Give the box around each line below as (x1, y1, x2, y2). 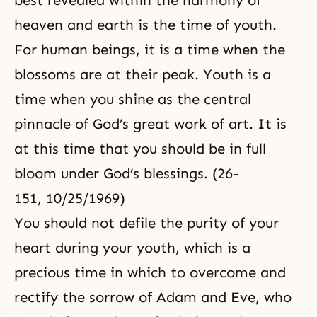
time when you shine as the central (14, 91, 251, 108)
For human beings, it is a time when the (14, 41, 285, 58)
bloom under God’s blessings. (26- (14, 165, 238, 182)
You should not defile (14, 214, 160, 231)
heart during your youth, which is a (14, 239, 250, 256)
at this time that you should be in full (14, 140, 266, 157)
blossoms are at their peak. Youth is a (14, 66, 271, 83)
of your (227, 214, 279, 231)
